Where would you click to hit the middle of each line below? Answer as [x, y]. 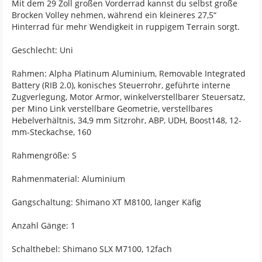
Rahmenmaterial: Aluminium [68, 179]
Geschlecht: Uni [42, 50]
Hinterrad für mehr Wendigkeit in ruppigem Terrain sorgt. [126, 27]
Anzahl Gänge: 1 [44, 225]
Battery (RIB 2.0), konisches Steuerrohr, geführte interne [121, 85]
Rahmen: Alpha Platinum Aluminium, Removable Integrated [129, 73]
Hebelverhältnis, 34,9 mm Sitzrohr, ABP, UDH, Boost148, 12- [127, 120]
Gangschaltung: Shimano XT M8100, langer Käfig [106, 202]
